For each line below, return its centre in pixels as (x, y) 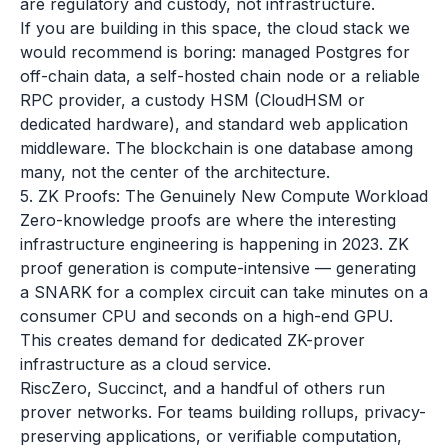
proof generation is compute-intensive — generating (218, 268)
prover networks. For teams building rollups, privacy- (223, 412)
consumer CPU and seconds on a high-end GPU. (206, 316)
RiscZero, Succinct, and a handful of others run (202, 388)
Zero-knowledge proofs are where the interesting (208, 220)
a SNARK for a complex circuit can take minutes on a (224, 292)
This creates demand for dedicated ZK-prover (192, 340)
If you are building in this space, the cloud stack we (215, 28)
